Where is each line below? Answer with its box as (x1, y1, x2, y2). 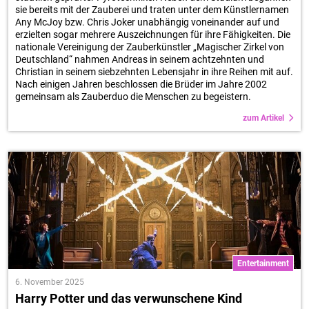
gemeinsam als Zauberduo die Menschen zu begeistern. (15, 91, 251, 102)
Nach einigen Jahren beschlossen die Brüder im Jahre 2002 (15, 79, 267, 90)
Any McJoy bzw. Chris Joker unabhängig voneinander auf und (15, 17, 279, 28)
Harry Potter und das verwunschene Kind (15, 291, 242, 306)
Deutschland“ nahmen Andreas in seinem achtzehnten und (15, 54, 264, 65)
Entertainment (237, 259, 289, 268)
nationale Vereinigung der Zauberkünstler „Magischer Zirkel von (15, 41, 284, 52)
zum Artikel (243, 113, 284, 123)
